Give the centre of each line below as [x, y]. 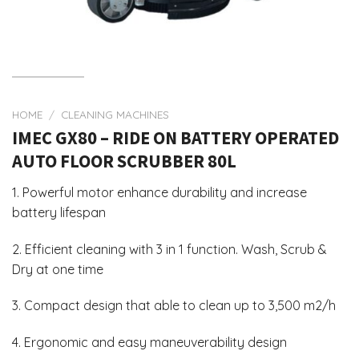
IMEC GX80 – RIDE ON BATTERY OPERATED [175, 137]
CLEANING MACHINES [115, 114]
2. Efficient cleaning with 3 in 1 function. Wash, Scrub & [169, 249]
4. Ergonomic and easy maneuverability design [149, 343]
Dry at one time [58, 269]
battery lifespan [59, 212]
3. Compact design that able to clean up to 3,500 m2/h [174, 306]
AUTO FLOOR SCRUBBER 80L [124, 161]
